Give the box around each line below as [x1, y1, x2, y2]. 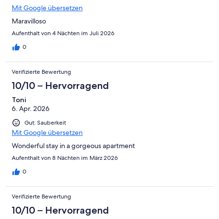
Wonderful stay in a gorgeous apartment [12, 141, 135, 150]
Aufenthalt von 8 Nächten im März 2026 [12, 153, 118, 162]
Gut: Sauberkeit [24, 118, 66, 127]
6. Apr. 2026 [12, 104, 49, 113]
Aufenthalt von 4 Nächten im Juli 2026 [12, 29, 114, 37]
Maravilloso [12, 16, 46, 25]
